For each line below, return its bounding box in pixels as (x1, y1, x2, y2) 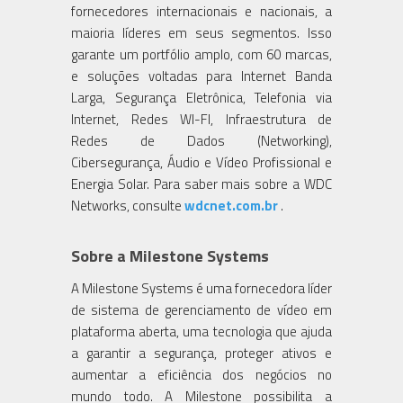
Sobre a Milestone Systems (71, 243, 269, 268)
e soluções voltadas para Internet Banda (71, 65, 332, 86)
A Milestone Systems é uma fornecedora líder (71, 277, 332, 299)
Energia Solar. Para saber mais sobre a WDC (71, 173, 332, 194)
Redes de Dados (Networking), (71, 130, 332, 151)
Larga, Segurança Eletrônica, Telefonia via (71, 86, 332, 108)
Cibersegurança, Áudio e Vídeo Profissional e (71, 151, 332, 173)
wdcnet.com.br (184, 194, 278, 216)
